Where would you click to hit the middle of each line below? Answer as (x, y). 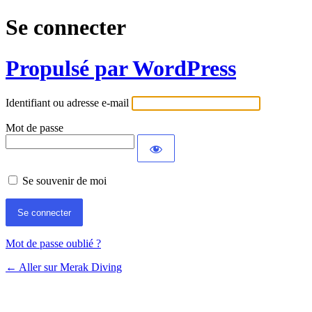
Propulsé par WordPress (121, 68)
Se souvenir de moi (64, 181)
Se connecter (66, 28)
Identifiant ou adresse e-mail (67, 103)
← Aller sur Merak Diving (64, 267)
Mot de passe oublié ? (53, 244)
